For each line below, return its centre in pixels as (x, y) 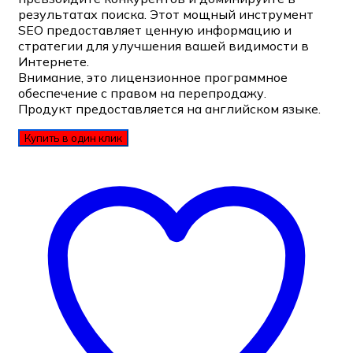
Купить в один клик (73, 138)
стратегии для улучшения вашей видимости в (163, 46)
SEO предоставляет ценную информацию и (155, 30)
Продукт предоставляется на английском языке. (169, 109)
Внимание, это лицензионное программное (153, 78)
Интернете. (54, 62)
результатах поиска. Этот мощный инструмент (166, 15)
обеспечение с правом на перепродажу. (142, 93)
